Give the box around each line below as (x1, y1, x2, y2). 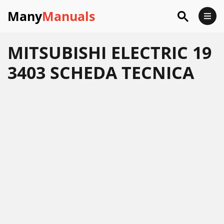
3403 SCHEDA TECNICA (7, 61, 194, 84)
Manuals (42, 7, 95, 24)
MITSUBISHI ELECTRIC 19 (7, 41, 211, 64)
